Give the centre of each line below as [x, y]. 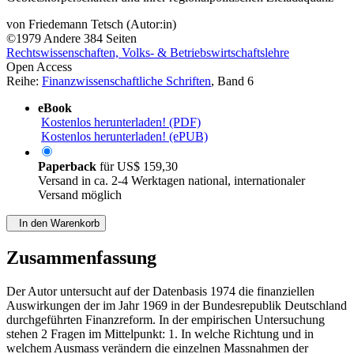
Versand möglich [80, 195]
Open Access [39, 67]
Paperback [69, 167]
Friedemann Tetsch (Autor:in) [102, 24]
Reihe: [24, 81]
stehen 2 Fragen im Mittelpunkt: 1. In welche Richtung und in [160, 334]
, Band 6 [232, 81]
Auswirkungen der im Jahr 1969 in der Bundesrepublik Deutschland [177, 306]
